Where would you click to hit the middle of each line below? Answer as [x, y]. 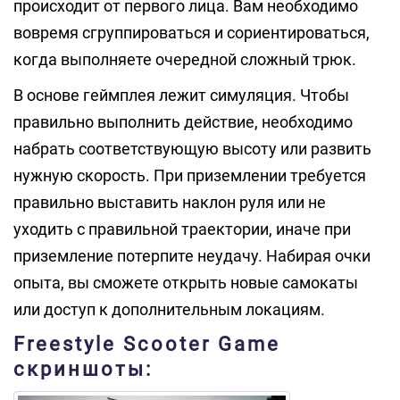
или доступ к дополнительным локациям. [169, 309]
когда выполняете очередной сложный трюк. [185, 59]
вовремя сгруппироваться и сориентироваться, [192, 33]
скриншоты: [83, 369]
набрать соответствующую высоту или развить [192, 149]
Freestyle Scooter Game [147, 344]
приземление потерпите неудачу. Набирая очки [192, 256]
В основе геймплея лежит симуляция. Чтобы [181, 95]
